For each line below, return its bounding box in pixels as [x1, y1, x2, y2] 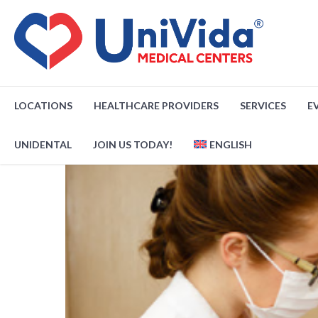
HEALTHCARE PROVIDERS [94, 99, 219, 111]
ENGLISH [209, 138, 253, 150]
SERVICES [240, 99, 286, 111]
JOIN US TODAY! [93, 138, 172, 150]
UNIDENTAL [14, 138, 72, 150]
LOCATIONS [14, 99, 72, 111]
